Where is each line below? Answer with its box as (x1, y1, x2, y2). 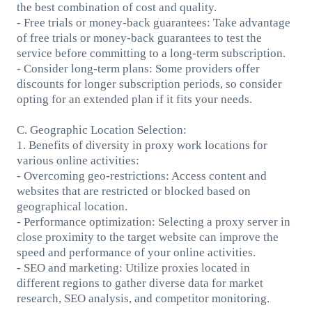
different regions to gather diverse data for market (16, 276, 263, 290)
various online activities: (16, 153, 139, 167)
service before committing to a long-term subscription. (16, 46, 286, 60)
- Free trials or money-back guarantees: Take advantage (16, 15, 290, 29)
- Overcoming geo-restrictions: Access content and (16, 169, 267, 182)
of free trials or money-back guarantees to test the (16, 31, 262, 45)
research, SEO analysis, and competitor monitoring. (16, 291, 270, 305)
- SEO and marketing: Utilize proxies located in (16, 260, 250, 274)
